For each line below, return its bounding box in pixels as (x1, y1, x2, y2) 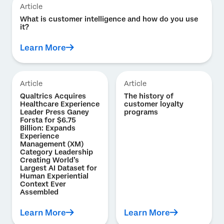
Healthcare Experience (20, 100, 99, 108)
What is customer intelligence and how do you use (20, 15, 198, 23)
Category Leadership (20, 148, 93, 156)
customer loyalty (124, 100, 183, 108)
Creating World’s (20, 156, 79, 164)
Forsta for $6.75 (20, 116, 76, 124)
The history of (124, 92, 173, 100)
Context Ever (20, 180, 66, 188)
